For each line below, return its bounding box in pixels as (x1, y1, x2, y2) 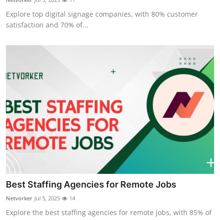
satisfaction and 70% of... (6, 20, 88, 29)
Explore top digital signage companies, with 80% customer (6, 9, 198, 19)
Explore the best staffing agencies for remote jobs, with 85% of (6, 208, 212, 218)
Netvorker (6, 194, 32, 202)
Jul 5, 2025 (34, 194, 60, 202)
